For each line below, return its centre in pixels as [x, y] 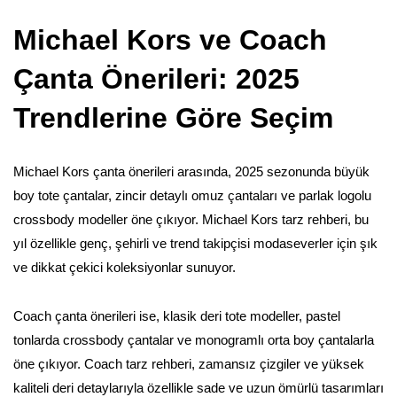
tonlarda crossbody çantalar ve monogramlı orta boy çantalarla [194, 339]
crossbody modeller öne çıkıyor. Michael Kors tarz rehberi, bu [191, 219]
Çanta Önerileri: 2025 [156, 78]
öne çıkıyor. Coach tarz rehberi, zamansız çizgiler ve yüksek [189, 363]
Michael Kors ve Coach [170, 39]
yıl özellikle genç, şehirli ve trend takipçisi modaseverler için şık [195, 243]
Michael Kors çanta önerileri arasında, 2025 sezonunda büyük [191, 171]
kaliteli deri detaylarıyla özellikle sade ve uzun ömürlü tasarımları [198, 387]
